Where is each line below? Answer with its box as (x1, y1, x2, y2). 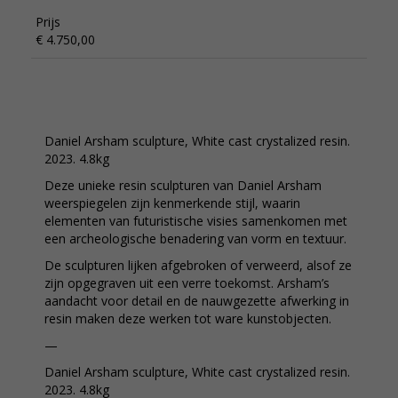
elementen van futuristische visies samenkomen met (44, 212, 347, 229)
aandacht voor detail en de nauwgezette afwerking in (44, 292, 349, 309)
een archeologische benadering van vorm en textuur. (44, 230, 346, 247)
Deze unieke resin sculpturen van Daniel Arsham (44, 177, 322, 194)
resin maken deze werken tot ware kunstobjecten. (44, 310, 331, 327)
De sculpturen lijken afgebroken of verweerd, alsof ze (44, 257, 352, 274)
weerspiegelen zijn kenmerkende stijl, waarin (44, 195, 300, 211)
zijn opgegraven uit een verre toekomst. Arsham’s (44, 275, 330, 291)
